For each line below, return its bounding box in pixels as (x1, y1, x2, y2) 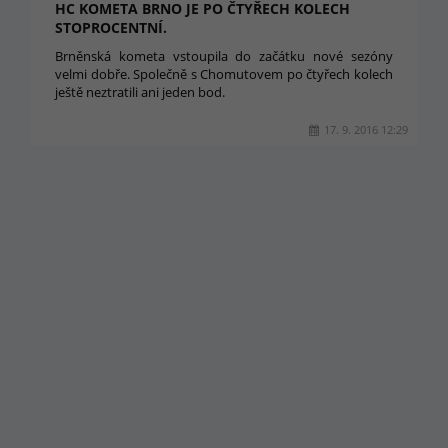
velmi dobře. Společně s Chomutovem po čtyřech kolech (55, 65, 393, 83)
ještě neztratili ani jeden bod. (55, 83, 225, 101)
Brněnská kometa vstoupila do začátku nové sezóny (55, 47, 393, 65)
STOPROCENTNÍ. (55, 18, 167, 37)
